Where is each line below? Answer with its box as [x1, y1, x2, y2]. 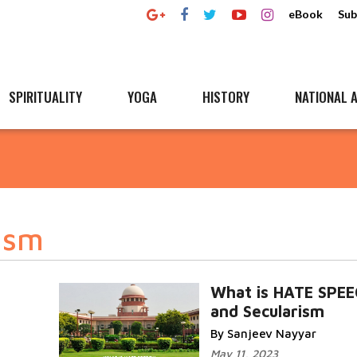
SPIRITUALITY [9, 87, 82, 107]
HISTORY [202, 87, 249, 107]
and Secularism [210, 302, 324, 320]
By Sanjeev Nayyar [210, 327, 316, 340]
